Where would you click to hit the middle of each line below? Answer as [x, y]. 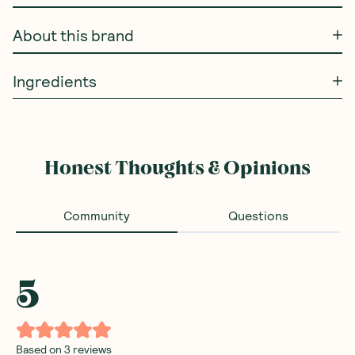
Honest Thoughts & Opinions [177, 168]
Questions [258, 215]
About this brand [73, 35]
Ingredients [55, 80]
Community [97, 215]
